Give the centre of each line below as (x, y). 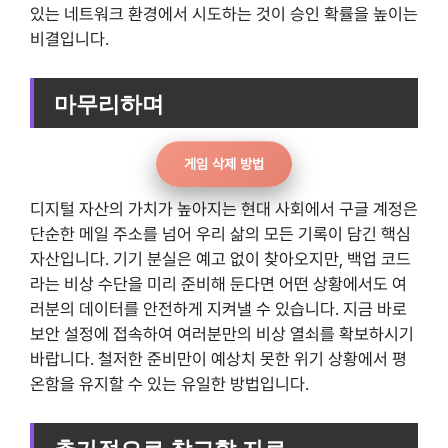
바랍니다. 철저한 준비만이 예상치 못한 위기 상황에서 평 (218, 359)
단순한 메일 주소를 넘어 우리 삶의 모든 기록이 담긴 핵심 (220, 234)
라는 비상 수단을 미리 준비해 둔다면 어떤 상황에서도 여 (218, 284)
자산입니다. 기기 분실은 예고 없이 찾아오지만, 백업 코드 (220, 259)
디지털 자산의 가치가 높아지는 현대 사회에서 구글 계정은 (224, 209)
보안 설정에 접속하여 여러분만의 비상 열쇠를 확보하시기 (222, 334)
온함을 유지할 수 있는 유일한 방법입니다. (169, 384)
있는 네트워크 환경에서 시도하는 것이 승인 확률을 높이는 (224, 14)
